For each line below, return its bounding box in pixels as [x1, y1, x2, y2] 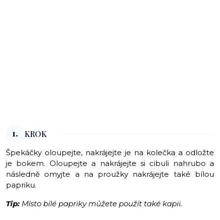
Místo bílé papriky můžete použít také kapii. [20, 199, 182, 209]
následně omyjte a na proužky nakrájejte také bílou [6, 169, 214, 179]
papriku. [6, 180, 38, 190]
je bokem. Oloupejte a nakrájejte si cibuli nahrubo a [6, 159, 214, 168]
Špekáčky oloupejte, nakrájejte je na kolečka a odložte [6, 148, 214, 158]
